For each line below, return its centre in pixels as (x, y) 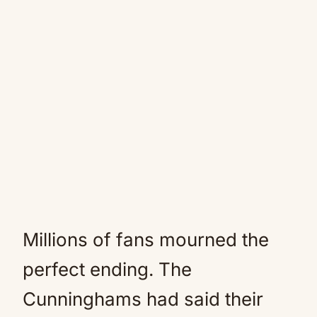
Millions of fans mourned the (146, 239)
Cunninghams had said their (143, 299)
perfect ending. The (107, 269)
